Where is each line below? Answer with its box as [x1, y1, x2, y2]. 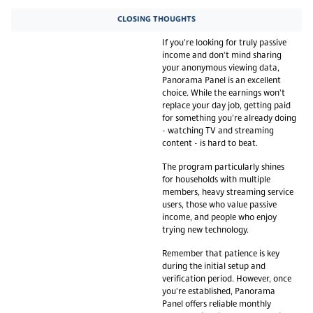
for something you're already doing [162, 114, 296, 123]
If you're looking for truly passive [162, 38, 286, 48]
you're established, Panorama [162, 287, 275, 296]
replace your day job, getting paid [162, 101, 291, 110]
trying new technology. [162, 226, 249, 235]
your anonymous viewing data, [162, 64, 279, 73]
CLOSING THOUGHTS [117, 15, 196, 24]
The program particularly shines [162, 163, 284, 172]
